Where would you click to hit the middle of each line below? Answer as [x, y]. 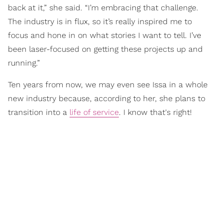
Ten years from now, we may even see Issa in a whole [108, 85]
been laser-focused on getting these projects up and [105, 49]
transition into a [39, 112]
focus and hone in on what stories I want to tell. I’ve [105, 36]
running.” [24, 63]
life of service [94, 112]
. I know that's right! [155, 112]
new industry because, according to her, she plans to [107, 99]
